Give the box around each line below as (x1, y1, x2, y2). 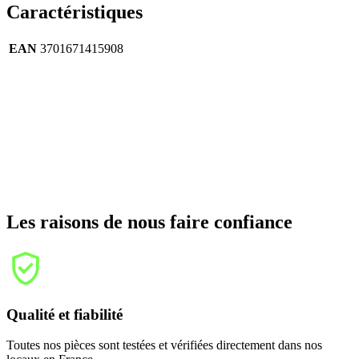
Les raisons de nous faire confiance (6, 212, 292, 233)
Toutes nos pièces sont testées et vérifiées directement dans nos (6, 338, 322, 353)
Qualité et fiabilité (6, 305, 123, 323)
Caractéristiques (6, 2, 143, 22)
